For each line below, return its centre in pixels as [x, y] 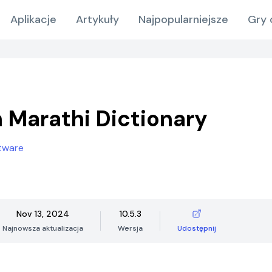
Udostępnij [197, 228]
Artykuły [97, 19]
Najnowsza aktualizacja [43, 228]
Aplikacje [33, 19]
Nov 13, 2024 [43, 214]
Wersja [130, 228]
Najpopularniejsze [183, 19]
